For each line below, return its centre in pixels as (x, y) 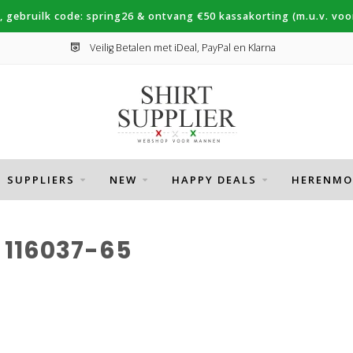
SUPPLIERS (41, 180)
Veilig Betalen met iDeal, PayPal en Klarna (181, 48)
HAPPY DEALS (214, 180)
